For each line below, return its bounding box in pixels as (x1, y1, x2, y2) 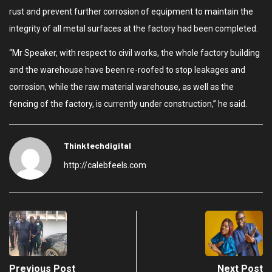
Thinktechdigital (64, 140, 131, 151)
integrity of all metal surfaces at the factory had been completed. (9, 23, 258, 33)
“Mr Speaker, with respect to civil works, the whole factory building (9, 47, 260, 58)
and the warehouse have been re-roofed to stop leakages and (9, 64, 245, 75)
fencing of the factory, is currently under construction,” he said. (9, 98, 247, 109)
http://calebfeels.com (64, 160, 146, 170)
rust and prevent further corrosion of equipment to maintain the (9, 6, 253, 16)
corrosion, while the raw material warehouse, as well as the (9, 81, 234, 92)
